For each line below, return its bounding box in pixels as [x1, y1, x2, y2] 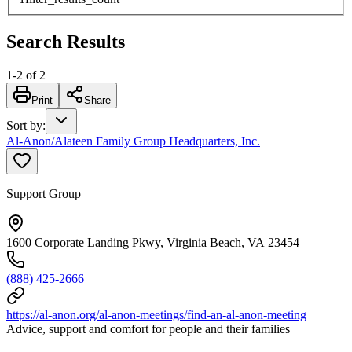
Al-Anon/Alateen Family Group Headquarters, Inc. [6, 134, 260, 148]
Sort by [6, 118, 42, 132]
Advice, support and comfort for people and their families [6, 321, 290, 335]
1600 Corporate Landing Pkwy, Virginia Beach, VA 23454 [6, 235, 299, 249]
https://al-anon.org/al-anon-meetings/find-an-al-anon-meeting [6, 307, 306, 321]
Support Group [6, 186, 81, 200]
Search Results [6, 31, 125, 52]
